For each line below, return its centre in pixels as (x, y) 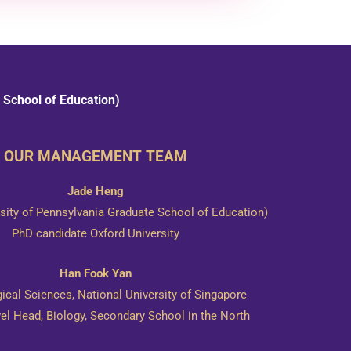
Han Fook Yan (96, 274)
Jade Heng (96, 192)
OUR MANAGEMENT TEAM (96, 157)
